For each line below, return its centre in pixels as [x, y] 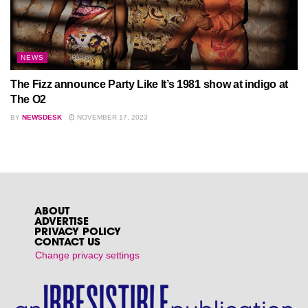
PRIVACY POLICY [78, 233]
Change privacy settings [87, 255]
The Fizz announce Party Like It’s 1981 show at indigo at [150, 85]
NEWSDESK [42, 118]
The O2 [29, 100]
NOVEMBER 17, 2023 [111, 118]
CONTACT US [67, 243]
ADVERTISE [62, 223]
